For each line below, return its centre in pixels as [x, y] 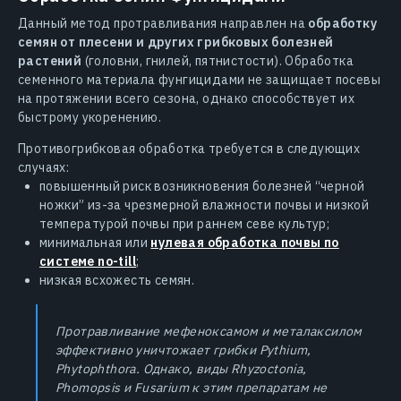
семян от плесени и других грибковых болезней [176, 42]
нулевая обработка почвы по [245, 242]
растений [50, 60]
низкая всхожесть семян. [117, 280]
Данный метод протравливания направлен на [163, 23]
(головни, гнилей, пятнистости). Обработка [218, 60]
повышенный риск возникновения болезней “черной [202, 186]
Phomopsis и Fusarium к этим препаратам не [192, 387]
